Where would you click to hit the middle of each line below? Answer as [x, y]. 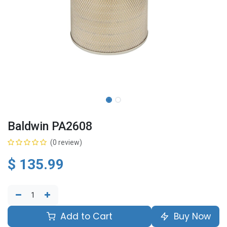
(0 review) [66, 142]
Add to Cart [85, 216]
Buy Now [191, 216]
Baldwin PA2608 [50, 126]
